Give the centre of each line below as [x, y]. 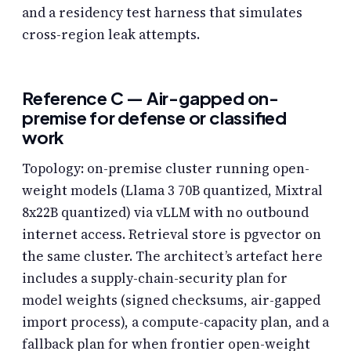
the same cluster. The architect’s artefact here [172, 256]
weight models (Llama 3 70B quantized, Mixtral [172, 190]
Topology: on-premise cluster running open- [166, 168]
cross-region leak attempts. [111, 34]
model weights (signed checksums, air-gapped [171, 300]
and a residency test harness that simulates [162, 12]
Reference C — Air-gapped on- [150, 98]
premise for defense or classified [154, 117]
